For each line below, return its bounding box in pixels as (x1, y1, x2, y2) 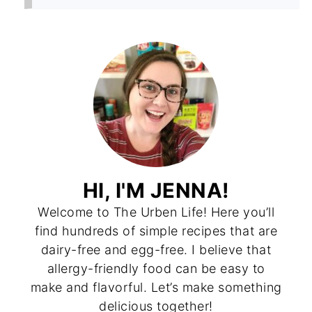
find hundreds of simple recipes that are (35, 223, 277, 238)
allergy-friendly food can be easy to (47, 260, 265, 276)
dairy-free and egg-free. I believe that (40, 242, 272, 257)
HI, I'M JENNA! (82, 178, 230, 203)
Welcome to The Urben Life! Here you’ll (38, 204, 274, 219)
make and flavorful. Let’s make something (30, 279, 282, 295)
